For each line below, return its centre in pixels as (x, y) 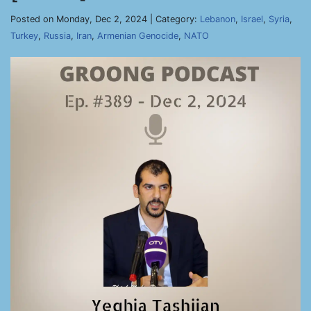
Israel (252, 19)
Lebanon (218, 19)
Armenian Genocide (138, 36)
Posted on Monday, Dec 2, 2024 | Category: (105, 19)
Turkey (24, 36)
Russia (57, 36)
